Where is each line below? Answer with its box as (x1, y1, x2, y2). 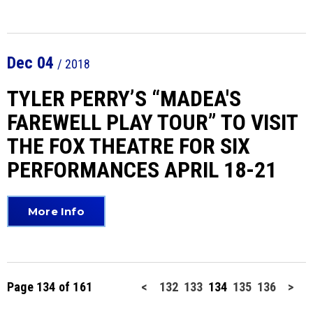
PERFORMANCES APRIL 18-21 (7, 156, 277, 183)
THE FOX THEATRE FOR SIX (7, 133, 250, 159)
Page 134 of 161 (7, 279, 92, 294)
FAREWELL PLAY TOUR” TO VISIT (7, 109, 298, 136)
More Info (28, 205, 85, 218)
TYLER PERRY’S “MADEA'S (7, 85, 241, 112)
